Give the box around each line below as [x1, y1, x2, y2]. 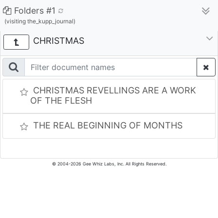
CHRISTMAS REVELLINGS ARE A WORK [33, 85, 196, 95]
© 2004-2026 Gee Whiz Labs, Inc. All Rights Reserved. [52, 161, 166, 166]
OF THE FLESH [30, 95, 92, 106]
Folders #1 [14, 5, 55, 16]
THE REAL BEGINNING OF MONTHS [33, 120, 182, 130]
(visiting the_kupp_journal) [4, 18, 75, 25]
